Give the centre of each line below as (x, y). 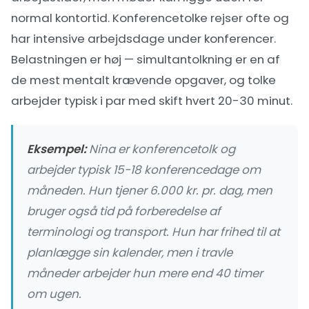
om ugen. (54, 294)
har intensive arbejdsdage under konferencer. (143, 39)
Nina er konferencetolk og (161, 149)
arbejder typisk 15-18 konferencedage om (144, 170)
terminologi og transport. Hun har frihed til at (153, 232)
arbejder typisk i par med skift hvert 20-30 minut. (152, 101)
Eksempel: (57, 149)
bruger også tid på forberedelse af (124, 211)
